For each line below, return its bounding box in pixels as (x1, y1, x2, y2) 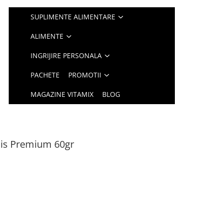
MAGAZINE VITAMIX (31, 90, 94, 99)
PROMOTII (68, 70, 102, 79)
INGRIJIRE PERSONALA (31, 51, 102, 60)
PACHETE (31, 70, 60, 79)
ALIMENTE (31, 31, 64, 41)
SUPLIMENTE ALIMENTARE (31, 12, 116, 21)
